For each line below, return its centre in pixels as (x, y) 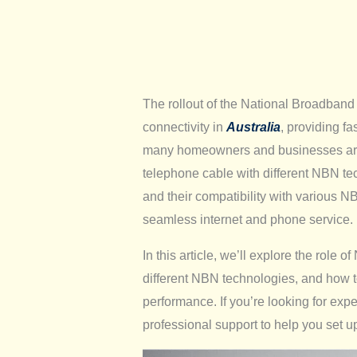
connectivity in (184, 127)
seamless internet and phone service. (247, 220)
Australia (253, 127)
